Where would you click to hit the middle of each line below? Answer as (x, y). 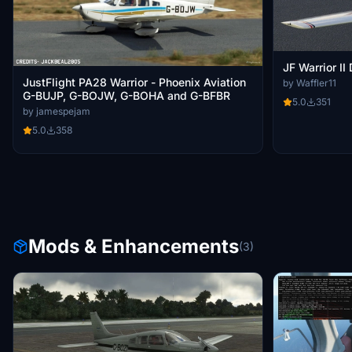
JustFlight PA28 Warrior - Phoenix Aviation (134, 82)
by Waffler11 (310, 82)
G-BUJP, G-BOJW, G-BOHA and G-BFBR (126, 96)
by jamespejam (57, 112)
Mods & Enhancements (134, 247)
